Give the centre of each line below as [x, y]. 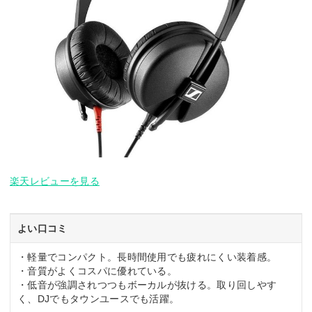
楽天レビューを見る [55, 181]
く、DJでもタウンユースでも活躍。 [99, 298]
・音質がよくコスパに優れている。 [97, 271]
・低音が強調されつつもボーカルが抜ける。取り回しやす [147, 284]
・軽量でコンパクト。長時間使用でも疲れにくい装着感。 [147, 257]
